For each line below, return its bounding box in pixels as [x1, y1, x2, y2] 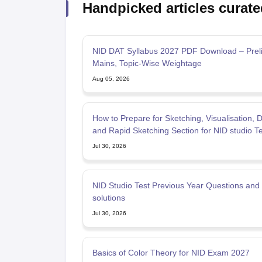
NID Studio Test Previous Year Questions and [92, 180, 260, 190]
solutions [92, 192, 125, 202]
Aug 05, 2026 [92, 75, 130, 82]
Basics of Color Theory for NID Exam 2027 [92, 247, 250, 257]
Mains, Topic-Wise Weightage [92, 58, 202, 68]
